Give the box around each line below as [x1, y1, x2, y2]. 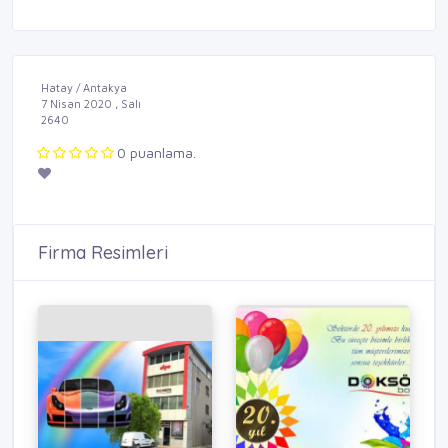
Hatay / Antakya [41, 81, 127, 95]
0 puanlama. [117, 144, 196, 162]
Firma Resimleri [38, 241, 168, 265]
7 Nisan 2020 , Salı [41, 97, 141, 111]
